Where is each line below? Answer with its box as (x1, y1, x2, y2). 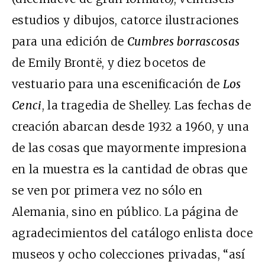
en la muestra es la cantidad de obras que (12, 161, 248, 176)
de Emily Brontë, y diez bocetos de (12, 55, 206, 70)
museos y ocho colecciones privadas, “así (12, 247, 245, 261)
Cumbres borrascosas (127, 34, 240, 49)
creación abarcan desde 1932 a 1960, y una (12, 119, 250, 134)
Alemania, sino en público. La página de (12, 204, 238, 219)
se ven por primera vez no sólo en (12, 183, 203, 198)
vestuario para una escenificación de (12, 76, 223, 91)
